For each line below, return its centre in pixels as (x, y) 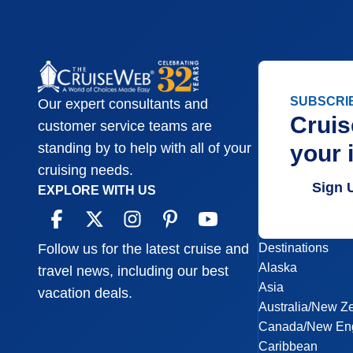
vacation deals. (85, 294)
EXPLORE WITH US (97, 191)
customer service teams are (125, 126)
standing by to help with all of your (145, 149)
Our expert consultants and (123, 104)
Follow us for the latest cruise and (143, 249)
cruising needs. (85, 171)
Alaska (278, 268)
